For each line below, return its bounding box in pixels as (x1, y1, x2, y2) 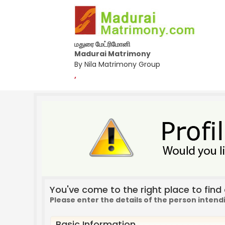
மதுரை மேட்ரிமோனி (74, 39, 130, 49)
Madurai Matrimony (74, 49, 151, 59)
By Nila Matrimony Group (74, 59, 160, 69)
